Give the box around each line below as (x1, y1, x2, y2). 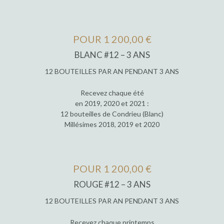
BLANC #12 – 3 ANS (74, 49, 150, 60)
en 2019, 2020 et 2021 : (75, 98, 149, 107)
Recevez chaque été (80, 88, 144, 97)
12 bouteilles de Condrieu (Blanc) (60, 109, 163, 118)
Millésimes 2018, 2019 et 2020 (64, 119, 159, 128)
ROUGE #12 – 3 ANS (73, 179, 150, 190)
